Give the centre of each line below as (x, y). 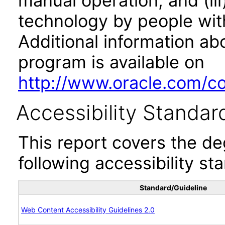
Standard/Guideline (173, 188)
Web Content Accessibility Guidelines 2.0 (88, 210)
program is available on (111, 62)
